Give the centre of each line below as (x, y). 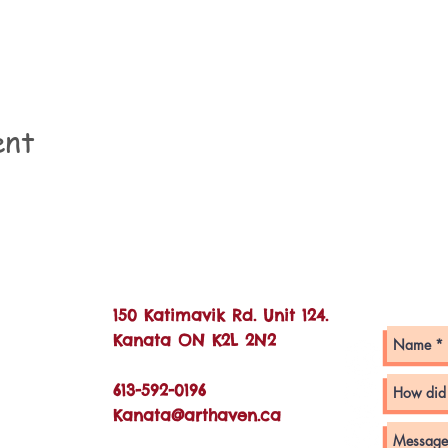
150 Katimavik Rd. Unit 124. (220, 315)
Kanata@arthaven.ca (197, 415)
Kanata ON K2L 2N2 (194, 340)
